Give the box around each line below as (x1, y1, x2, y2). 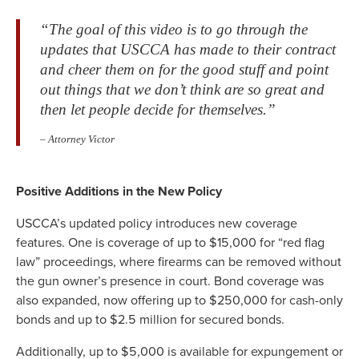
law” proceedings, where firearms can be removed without (16, 252, 341, 272)
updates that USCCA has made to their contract (40, 41, 336, 58)
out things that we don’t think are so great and (40, 81, 325, 99)
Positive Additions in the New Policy (16, 182, 222, 201)
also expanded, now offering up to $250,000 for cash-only (16, 291, 343, 310)
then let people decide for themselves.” (40, 101, 276, 119)
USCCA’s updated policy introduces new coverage (16, 214, 297, 233)
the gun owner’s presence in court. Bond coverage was (16, 272, 324, 291)
